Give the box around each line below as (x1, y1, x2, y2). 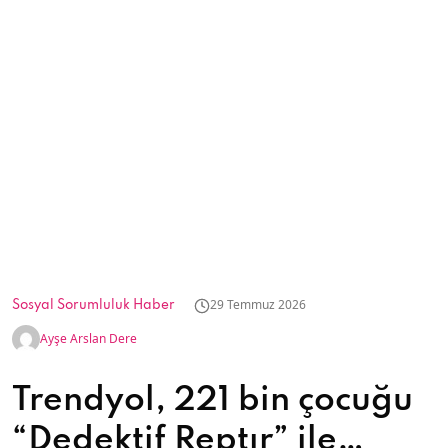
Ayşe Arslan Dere (40, 330, 137, 347)
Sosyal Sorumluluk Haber (12, 299, 175, 312)
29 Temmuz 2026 (210, 296, 306, 313)
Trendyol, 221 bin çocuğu (12, 384, 413, 418)
